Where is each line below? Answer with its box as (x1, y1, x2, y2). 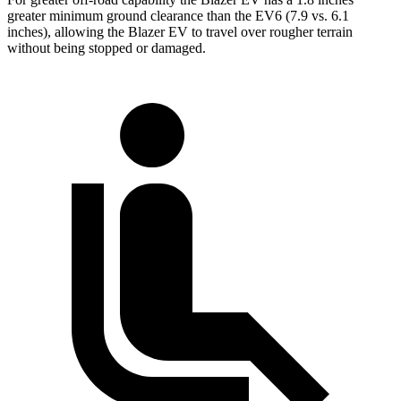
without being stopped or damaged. (7, 39, 206, 55)
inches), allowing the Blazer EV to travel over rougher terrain (7, 23, 353, 39)
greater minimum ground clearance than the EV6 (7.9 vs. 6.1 (7, 7, 349, 23)
